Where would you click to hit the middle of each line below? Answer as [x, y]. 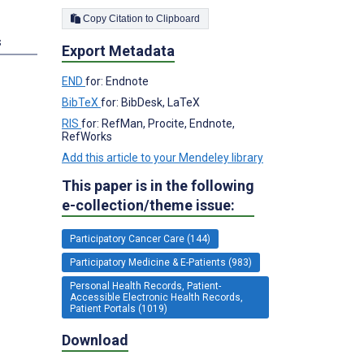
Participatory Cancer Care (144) [140, 238]
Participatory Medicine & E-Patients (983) [161, 262]
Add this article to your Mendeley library [162, 157]
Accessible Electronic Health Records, [156, 297]
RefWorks [87, 136]
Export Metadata [118, 50]
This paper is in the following [158, 185]
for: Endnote [117, 81]
